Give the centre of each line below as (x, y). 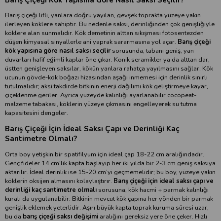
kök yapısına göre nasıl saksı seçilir (58, 51)
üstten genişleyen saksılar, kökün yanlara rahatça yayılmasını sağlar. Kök (109, 69)
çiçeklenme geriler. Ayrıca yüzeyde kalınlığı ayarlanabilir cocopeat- (101, 95)
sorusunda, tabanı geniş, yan (152, 51)
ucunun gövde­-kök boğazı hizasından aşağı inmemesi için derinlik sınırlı (106, 78)
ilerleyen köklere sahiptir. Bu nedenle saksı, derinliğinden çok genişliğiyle (110, 24)
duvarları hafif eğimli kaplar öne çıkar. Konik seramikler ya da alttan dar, (107, 60)
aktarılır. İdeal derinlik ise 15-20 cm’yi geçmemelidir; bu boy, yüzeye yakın (110, 172)
